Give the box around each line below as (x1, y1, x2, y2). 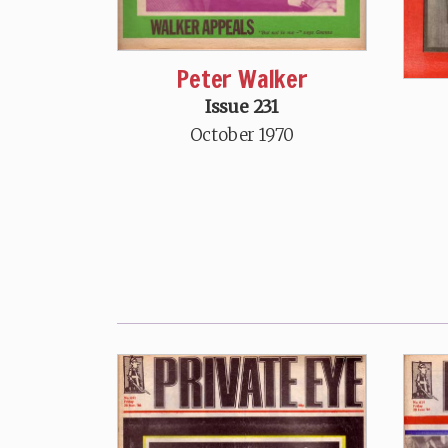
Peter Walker (176, 61, 308, 96)
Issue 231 (204, 95, 280, 118)
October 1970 (189, 123, 295, 146)
